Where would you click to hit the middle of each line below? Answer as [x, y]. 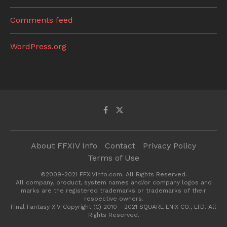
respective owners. [113, 199]
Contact [120, 146]
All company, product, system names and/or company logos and [113, 183]
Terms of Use [113, 158]
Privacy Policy [169, 146]
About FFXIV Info [64, 146]
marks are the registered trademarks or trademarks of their [113, 191]
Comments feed [42, 20]
